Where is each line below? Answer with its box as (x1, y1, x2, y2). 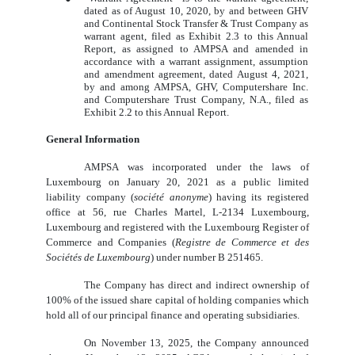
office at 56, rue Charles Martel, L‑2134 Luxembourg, (46, 206, 309, 219)
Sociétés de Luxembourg (46, 251, 151, 264)
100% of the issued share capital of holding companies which (46, 294, 309, 307)
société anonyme (134, 191, 208, 204)
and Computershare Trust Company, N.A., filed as (84, 94, 309, 106)
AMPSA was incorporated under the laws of (84, 161, 309, 174)
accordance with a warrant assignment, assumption (84, 55, 309, 68)
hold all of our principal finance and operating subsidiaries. (46, 309, 300, 322)
